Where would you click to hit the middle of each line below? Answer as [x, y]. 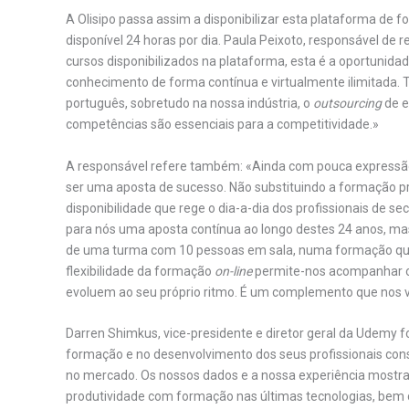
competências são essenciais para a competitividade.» [222, 125]
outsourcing [347, 104]
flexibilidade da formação [140, 271]
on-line [233, 271]
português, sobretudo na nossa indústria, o [189, 104]
